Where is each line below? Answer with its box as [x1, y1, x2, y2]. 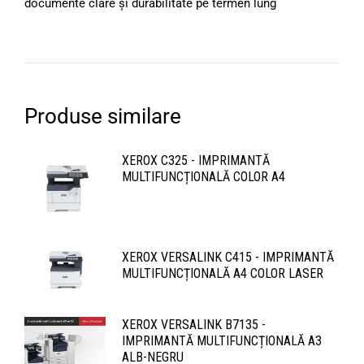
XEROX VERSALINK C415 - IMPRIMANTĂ [122, 249, 334, 266]
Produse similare [24, 104, 181, 129]
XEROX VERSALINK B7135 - [122, 317, 266, 333]
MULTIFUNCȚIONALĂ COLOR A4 [122, 169, 285, 185]
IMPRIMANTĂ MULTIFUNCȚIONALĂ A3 [122, 333, 322, 349]
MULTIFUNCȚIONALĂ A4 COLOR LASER [122, 266, 323, 282]
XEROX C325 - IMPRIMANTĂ [122, 153, 270, 169]
